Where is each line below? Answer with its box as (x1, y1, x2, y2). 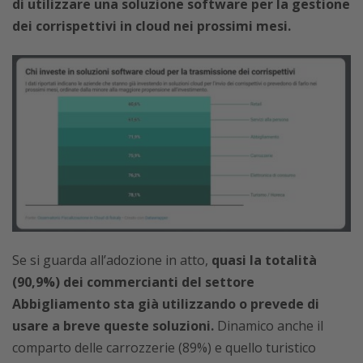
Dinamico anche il (214, 317, 323, 335)
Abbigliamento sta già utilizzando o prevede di (12, 295, 319, 314)
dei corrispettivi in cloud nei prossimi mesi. (12, 16, 291, 35)
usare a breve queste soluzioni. (12, 317, 214, 335)
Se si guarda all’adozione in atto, (12, 251, 211, 270)
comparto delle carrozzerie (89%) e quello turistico (12, 339, 316, 357)
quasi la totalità (211, 251, 317, 270)
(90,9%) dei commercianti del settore (12, 273, 254, 292)
